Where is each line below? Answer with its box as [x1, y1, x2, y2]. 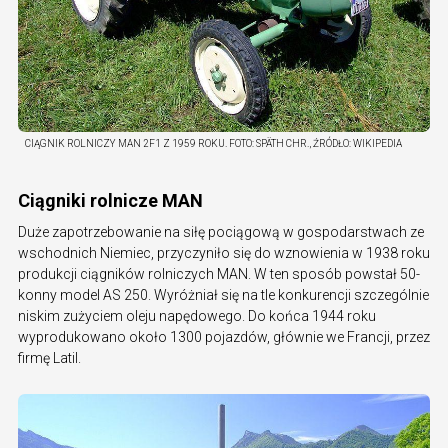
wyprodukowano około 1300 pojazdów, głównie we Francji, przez [18, 328, 430, 345]
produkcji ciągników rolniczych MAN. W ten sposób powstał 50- [18, 265, 420, 282]
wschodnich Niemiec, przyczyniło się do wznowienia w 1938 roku [18, 244, 430, 261]
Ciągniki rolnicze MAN [18, 189, 203, 211]
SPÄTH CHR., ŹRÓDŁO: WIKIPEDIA [256, 137, 402, 149]
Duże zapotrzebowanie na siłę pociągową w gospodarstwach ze [18, 223, 424, 240]
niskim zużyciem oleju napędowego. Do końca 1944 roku [18, 307, 376, 324]
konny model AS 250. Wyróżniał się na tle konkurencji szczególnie [18, 286, 429, 303]
